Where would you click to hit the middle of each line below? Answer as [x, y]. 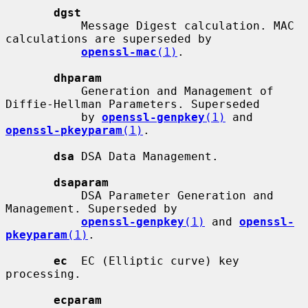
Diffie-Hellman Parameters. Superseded [133, 104]
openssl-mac [119, 52]
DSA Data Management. [146, 156]
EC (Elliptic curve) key [153, 261]
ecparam [78, 300]
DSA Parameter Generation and [43, 195]
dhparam [78, 78]
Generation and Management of [43, 91]
